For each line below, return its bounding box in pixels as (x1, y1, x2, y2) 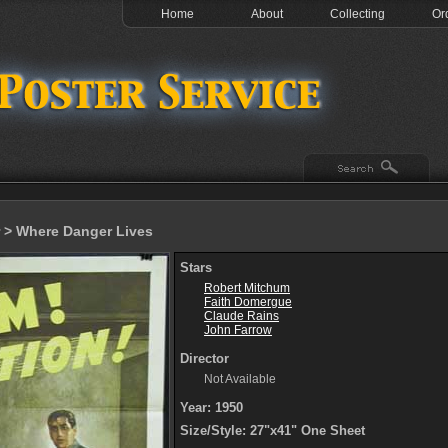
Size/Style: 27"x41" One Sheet (180, 423, 365, 438)
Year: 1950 (180, 400, 243, 415)
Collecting (329, 7, 385, 21)
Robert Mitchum (204, 281, 290, 295)
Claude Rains (204, 309, 279, 323)
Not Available (204, 372, 276, 386)
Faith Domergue (204, 295, 292, 309)
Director (180, 351, 229, 366)
